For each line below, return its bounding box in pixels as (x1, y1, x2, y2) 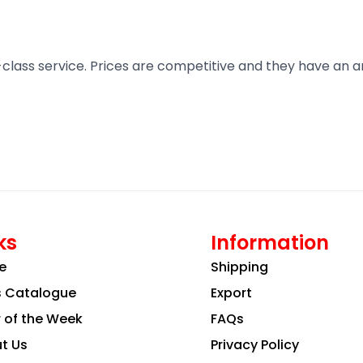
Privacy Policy (210, 335, 299, 354)
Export (210, 283, 252, 302)
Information (210, 228, 329, 256)
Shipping (210, 257, 268, 276)
